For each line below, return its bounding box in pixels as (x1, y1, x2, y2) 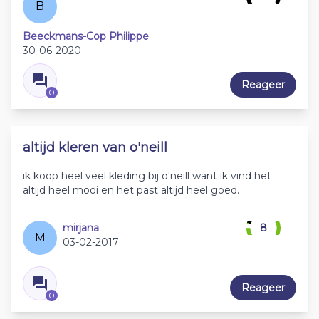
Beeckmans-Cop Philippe (23, 30, 149, 43)
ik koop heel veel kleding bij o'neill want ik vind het (23, 169, 271, 183)
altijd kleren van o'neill (23, 140, 167, 156)
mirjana (63, 221, 99, 235)
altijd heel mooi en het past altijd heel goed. (23, 184, 239, 197)
